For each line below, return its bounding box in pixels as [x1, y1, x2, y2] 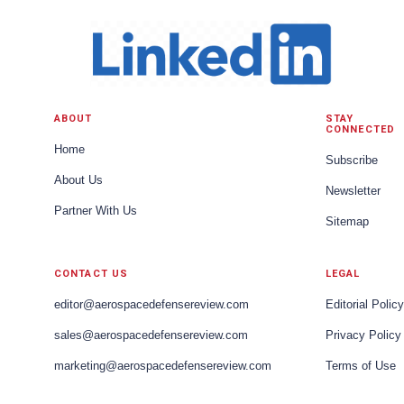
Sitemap [326, 215, 369, 228]
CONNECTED [326, 123, 395, 135]
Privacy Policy [326, 328, 401, 342]
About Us [54, 173, 103, 187]
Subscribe [326, 153, 378, 167]
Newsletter [326, 184, 381, 197]
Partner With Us [54, 204, 137, 217]
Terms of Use [326, 359, 396, 372]
